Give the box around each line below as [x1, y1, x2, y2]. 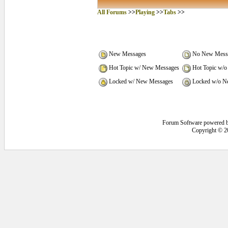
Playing [135, 9, 155, 16]
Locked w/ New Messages [107, 78, 173, 85]
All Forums [97, 9, 127, 16]
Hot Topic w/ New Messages [107, 64, 179, 72]
